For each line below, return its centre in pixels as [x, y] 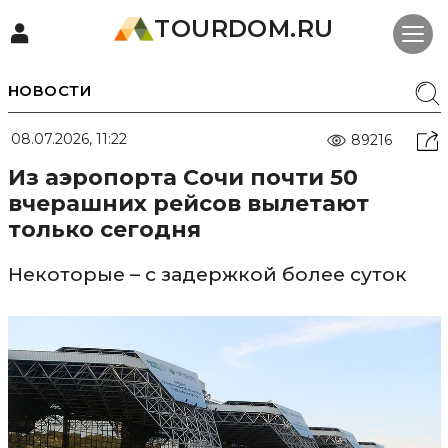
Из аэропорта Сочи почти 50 [182, 177]
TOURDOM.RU [244, 28]
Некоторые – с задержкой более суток [207, 274]
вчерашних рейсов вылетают [188, 203]
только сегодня [104, 229]
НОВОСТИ [49, 90]
